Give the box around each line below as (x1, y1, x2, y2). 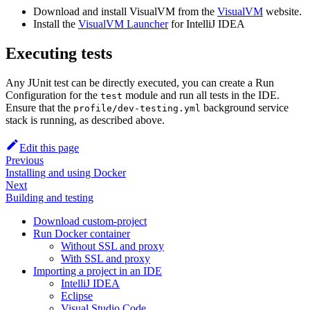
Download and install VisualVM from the (33, 6, 217, 18)
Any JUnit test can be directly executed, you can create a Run (6, 76, 274, 89)
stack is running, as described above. (6, 113, 165, 126)
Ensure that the (6, 101, 73, 113)
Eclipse (61, 289, 93, 302)
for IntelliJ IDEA (168, 18, 245, 30)
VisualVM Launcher (78, 18, 168, 30)
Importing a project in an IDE (33, 264, 162, 277)
